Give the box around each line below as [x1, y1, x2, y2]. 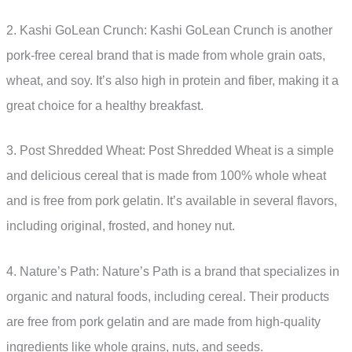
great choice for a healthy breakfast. [6, 98, 203, 112]
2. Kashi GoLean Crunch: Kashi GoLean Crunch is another [6, 23, 332, 37]
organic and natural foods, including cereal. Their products [6, 289, 329, 303]
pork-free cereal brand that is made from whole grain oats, [6, 48, 325, 62]
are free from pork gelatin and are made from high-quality [6, 314, 321, 328]
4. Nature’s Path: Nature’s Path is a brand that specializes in [6, 264, 339, 278]
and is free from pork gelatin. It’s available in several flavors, [6, 194, 337, 208]
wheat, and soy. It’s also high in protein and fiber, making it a [6, 73, 339, 87]
